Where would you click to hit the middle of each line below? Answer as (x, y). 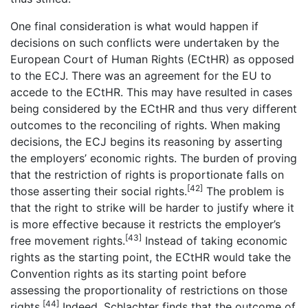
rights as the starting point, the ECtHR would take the (151, 257)
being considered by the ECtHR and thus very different (154, 108)
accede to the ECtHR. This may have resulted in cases (151, 92)
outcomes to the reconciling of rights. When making (145, 125)
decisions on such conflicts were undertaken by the (145, 42)
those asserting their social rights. (99, 191)
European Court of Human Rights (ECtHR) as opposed (152, 59)
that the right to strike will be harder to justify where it (152, 207)
